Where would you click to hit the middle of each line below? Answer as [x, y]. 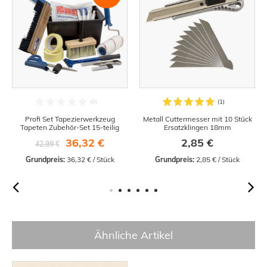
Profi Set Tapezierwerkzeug [70, 119]
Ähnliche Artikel [133, 235]
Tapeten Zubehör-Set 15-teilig [70, 127]
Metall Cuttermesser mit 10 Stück [197, 119]
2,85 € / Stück [217, 159]
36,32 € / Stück [89, 159]
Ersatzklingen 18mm [197, 127]
